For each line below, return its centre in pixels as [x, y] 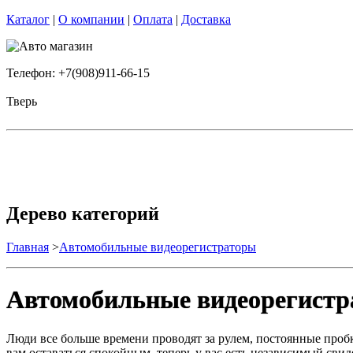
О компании [91, 19]
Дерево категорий [83, 213]
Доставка [206, 19]
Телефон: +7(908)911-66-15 [78, 73]
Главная [28, 247]
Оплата [153, 19]
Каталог [28, 19]
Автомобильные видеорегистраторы [158, 247]
